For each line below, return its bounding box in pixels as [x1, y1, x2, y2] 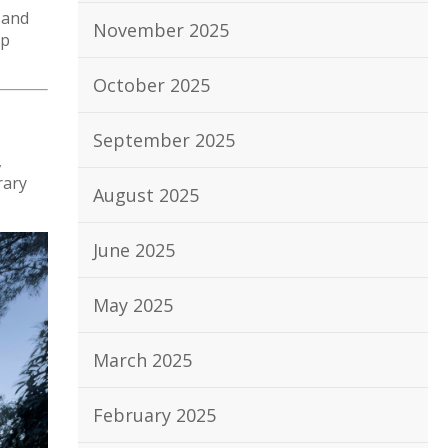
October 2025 [93, 73, 210, 97]
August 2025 [93, 183, 199, 207]
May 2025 [93, 293, 173, 317]
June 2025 [93, 238, 175, 262]
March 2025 [93, 348, 192, 372]
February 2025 [93, 403, 216, 427]
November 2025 [93, 18, 229, 42]
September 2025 [93, 128, 235, 152]
